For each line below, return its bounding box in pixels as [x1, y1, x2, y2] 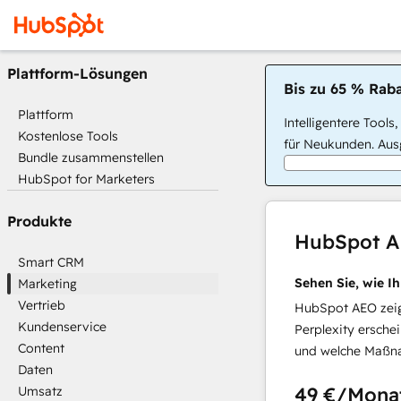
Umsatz [18, 383, 63, 399]
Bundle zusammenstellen [18, 149, 164, 166]
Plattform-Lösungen [7, 64, 148, 82]
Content [18, 340, 64, 356]
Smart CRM [18, 254, 84, 270]
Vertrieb [18, 297, 65, 313]
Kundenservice [18, 319, 107, 335]
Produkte [7, 212, 72, 230]
